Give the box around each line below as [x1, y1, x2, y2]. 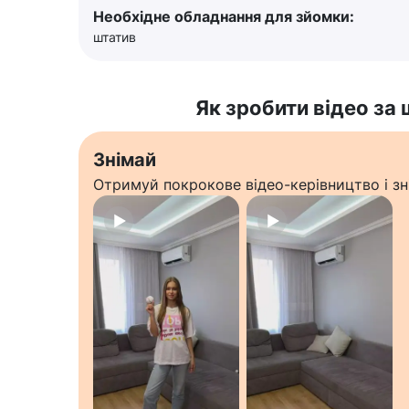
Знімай [93, 149, 156, 171]
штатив [93, 29, 136, 45]
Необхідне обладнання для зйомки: [93, 7, 354, 26]
